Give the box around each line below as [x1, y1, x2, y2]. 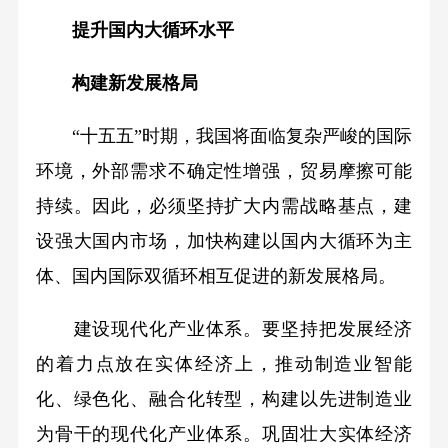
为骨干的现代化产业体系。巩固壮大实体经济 [35, 423, 413, 444]
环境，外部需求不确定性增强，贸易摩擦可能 [35, 160, 413, 181]
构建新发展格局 [35, 72, 198, 93]
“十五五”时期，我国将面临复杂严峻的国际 [35, 125, 413, 146]
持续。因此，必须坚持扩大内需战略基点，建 [35, 195, 413, 216]
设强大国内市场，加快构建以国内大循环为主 [35, 230, 413, 251]
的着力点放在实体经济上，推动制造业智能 [35, 353, 413, 374]
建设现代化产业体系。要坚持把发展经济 [35, 318, 413, 339]
